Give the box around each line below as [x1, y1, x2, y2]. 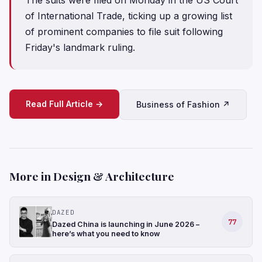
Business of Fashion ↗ [136, 99, 230, 109]
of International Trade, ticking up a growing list [25, 9, 232, 22]
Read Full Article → [26, 98, 103, 109]
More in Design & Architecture [9, 168, 174, 184]
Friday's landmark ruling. [25, 41, 135, 53]
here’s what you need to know [52, 229, 160, 238]
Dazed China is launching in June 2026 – [52, 219, 199, 229]
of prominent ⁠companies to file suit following [25, 25, 223, 37]
